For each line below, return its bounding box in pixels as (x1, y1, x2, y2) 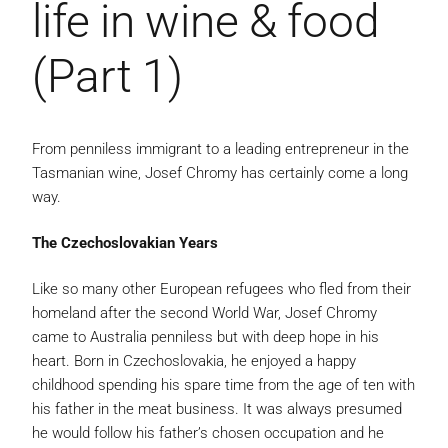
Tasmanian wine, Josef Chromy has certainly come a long (32, 164, 408, 182)
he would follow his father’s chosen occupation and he (32, 424, 384, 442)
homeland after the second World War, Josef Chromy (32, 304, 377, 322)
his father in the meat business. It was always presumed (32, 400, 402, 418)
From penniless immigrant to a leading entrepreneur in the (32, 140, 409, 158)
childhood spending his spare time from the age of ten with (32, 376, 415, 394)
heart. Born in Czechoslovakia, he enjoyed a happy (32, 352, 356, 370)
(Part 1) (32, 49, 183, 103)
